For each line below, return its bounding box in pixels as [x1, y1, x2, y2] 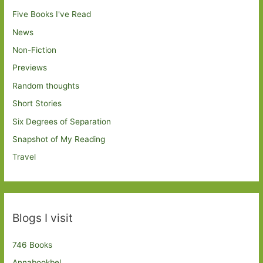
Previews [12, 63, 48, 73]
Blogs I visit [12, 210, 73, 225]
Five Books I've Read [12, 9, 92, 19]
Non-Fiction [12, 45, 57, 55]
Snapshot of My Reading [12, 134, 106, 144]
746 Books [12, 240, 53, 249]
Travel [12, 152, 36, 162]
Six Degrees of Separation [12, 116, 112, 126]
